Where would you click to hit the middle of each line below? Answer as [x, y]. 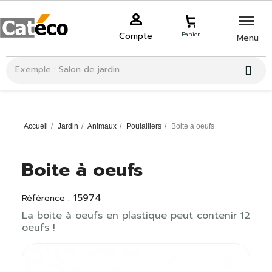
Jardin [68, 126]
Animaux [102, 126]
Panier [190, 34]
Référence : [46, 198]
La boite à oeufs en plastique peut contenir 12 [136, 215]
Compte [136, 36]
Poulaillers [144, 126]
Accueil [36, 126]
